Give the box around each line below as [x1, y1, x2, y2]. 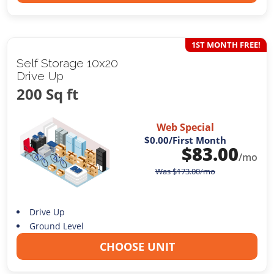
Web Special [156, 120, 214, 135]
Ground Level [29, 220, 84, 232]
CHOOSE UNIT [99, 239, 175, 254]
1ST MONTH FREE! [191, 39, 261, 50]
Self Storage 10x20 [17, 56, 119, 70]
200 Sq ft [17, 83, 79, 104]
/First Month [168, 134, 226, 147]
